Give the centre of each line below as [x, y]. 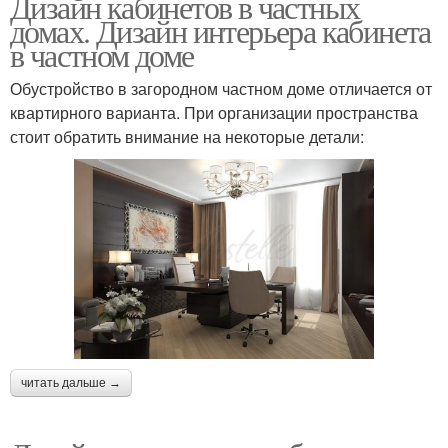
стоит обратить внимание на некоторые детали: [187, 136]
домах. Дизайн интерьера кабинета [220, 30]
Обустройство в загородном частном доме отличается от [221, 88]
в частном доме [102, 54]
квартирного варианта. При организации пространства [214, 112]
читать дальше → [71, 382]
